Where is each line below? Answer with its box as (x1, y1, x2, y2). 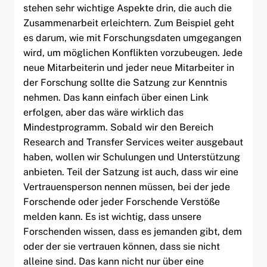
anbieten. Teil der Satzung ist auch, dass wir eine (23, 166, 238, 178)
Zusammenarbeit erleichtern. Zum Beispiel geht (23, 17, 234, 29)
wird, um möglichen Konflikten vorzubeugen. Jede (23, 46, 243, 58)
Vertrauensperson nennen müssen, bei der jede (23, 181, 230, 193)
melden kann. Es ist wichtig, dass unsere (23, 210, 201, 222)
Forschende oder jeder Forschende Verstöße (23, 195, 220, 207)
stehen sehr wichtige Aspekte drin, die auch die (23, 2, 232, 14)
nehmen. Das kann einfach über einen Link (23, 91, 209, 103)
